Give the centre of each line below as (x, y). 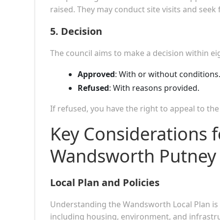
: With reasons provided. (154, 88)
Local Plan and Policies (105, 182)
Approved (96, 74)
